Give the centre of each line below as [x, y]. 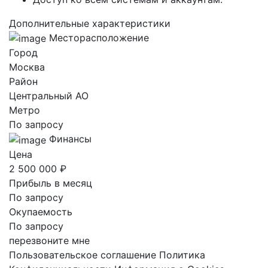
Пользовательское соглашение [83, 255]
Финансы [70, 139]
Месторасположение [99, 37]
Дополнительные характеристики [90, 23]
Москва [27, 67]
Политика [182, 255]
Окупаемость [41, 211]
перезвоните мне [49, 240]
